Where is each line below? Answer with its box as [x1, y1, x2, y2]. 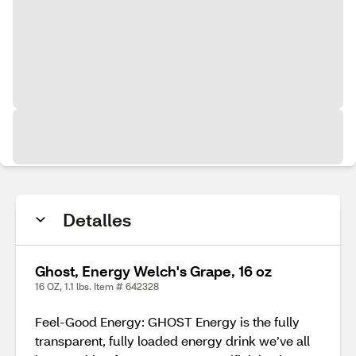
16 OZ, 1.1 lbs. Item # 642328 [35, 281, 159, 292]
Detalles [63, 208, 131, 231]
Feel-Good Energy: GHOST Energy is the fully [35, 313, 300, 330]
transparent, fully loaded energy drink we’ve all [35, 332, 310, 349]
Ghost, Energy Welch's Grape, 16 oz [35, 261, 272, 281]
